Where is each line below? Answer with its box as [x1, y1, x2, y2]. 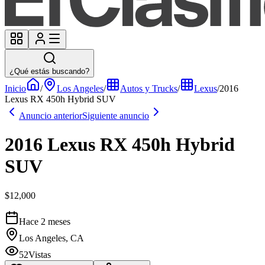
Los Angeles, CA [19, 232, 84, 243]
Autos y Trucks [120, 83, 177, 93]
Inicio [5, 83, 26, 93]
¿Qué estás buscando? [9, 67, 89, 76]
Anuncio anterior [19, 111, 82, 121]
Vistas [28, 249, 51, 260]
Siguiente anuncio [82, 111, 149, 121]
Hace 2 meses [19, 216, 70, 227]
